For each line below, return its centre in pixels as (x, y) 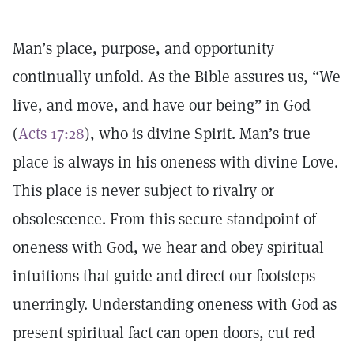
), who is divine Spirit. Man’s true (198, 134)
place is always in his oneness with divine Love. (175, 162)
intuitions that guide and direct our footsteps (164, 276)
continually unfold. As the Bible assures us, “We (177, 77)
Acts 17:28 (51, 134)
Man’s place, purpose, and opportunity (143, 48)
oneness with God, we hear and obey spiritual (168, 247)
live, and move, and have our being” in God (162, 105)
